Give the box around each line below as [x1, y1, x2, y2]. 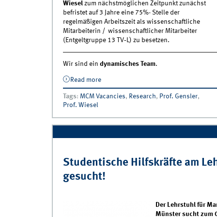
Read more [70, 77, 102, 84]
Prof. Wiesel [62, 102, 98, 109]
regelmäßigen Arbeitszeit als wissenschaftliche [62, 18, 200, 26]
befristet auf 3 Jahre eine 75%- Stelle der [62, 9, 180, 16]
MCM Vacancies [79, 93, 125, 100]
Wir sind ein [62, 61, 100, 68]
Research [128, 93, 156, 100]
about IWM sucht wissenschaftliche [101, 77, 206, 84]
